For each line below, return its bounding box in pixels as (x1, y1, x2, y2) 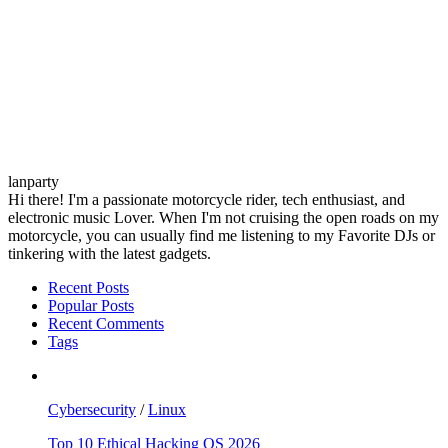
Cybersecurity (48, 400, 136, 418)
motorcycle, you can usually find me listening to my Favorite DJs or (8, 226, 435, 244)
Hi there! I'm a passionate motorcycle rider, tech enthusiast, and (8, 190, 405, 208)
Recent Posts (48, 278, 129, 296)
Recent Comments (48, 314, 164, 332)
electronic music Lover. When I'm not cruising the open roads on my (8, 208, 439, 226)
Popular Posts (48, 296, 134, 314)
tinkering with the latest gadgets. (8, 244, 211, 262)
